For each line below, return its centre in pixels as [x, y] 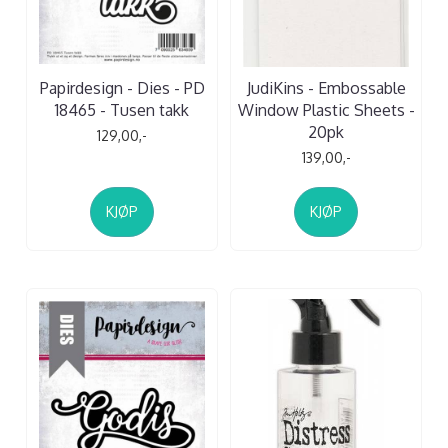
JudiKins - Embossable [326, 87]
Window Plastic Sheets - [326, 109]
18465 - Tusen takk [122, 109]
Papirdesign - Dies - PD [122, 87]
